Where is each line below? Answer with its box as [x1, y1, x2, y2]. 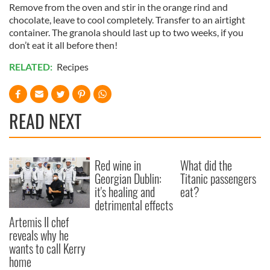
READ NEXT [9, 107, 81, 134]
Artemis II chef [9, 212, 69, 231]
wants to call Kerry [9, 239, 86, 257]
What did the [180, 156, 233, 174]
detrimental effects [95, 196, 174, 214]
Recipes [57, 61, 89, 72]
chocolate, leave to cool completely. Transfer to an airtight [9, 14, 245, 25]
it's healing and [95, 183, 155, 201]
